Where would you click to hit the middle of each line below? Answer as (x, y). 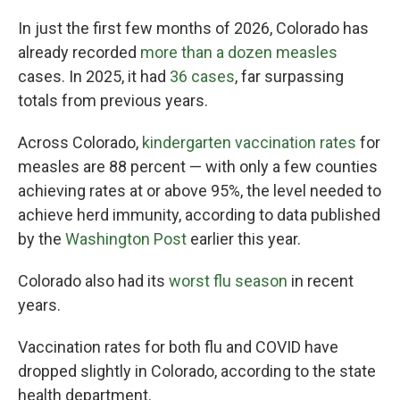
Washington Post (126, 239)
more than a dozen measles (239, 52)
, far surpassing (289, 76)
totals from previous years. (113, 100)
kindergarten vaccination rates (249, 142)
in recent (321, 281)
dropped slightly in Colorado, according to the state (197, 371)
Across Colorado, (80, 142)
